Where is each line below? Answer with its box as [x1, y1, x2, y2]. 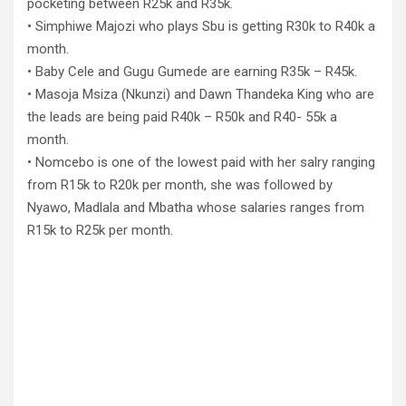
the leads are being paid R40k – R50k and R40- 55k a [27, 109, 337, 125]
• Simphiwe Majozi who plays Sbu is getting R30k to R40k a [27, 18, 375, 34]
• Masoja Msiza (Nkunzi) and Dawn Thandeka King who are [27, 86, 374, 102]
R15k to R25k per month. [27, 222, 173, 238]
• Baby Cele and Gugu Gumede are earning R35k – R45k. [27, 63, 357, 80]
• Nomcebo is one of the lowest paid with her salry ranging [27, 154, 375, 170]
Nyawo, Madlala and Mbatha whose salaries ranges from [27, 199, 364, 216]
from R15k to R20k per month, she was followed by [27, 177, 333, 193]
